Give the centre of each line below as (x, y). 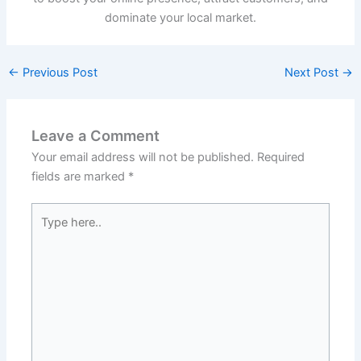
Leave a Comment (96, 135)
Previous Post (58, 72)
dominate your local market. (180, 17)
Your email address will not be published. (143, 157)
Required (281, 157)
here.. (46, 232)
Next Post (313, 72)
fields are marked (80, 176)
